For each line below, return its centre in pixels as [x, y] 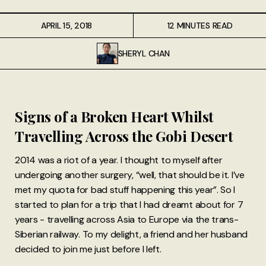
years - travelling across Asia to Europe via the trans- [127, 220]
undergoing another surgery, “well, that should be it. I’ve [130, 175]
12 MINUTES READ [200, 26]
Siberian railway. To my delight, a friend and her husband [131, 235]
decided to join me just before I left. [88, 249]
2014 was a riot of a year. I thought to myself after [119, 160]
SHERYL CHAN [144, 53]
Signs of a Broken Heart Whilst [114, 116]
